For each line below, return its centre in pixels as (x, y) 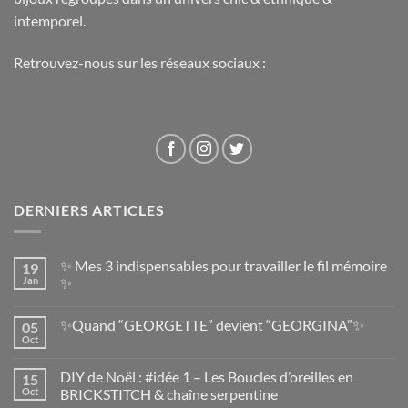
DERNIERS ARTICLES (89, 209)
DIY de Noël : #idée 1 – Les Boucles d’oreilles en (207, 377)
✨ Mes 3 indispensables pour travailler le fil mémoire (224, 266)
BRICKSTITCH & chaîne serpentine (169, 394)
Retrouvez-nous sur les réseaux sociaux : (140, 62)
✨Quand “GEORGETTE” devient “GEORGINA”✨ (212, 325)
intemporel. (50, 20)
